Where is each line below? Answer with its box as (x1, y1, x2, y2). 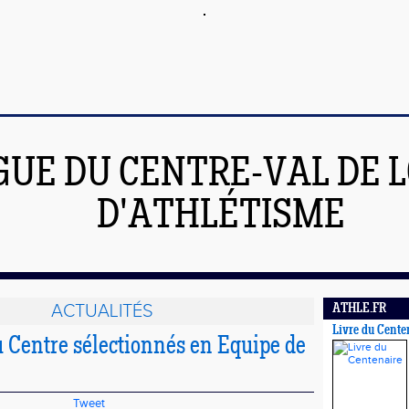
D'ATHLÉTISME (96, 196, 345, 238)
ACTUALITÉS (50, 300, 153, 322)
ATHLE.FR (332, 302, 386, 316)
